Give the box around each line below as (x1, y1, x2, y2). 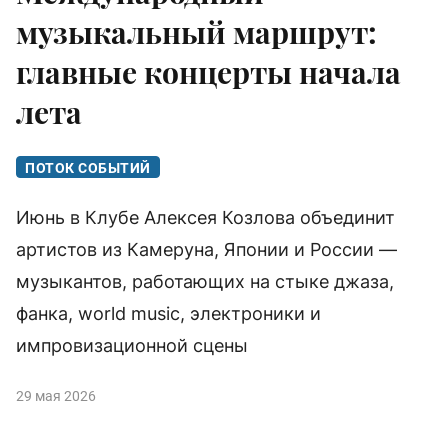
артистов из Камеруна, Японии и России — (16, 239, 397, 261)
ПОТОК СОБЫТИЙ (25, 160, 151, 177)
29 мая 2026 (16, 388, 96, 405)
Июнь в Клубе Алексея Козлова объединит (16, 207, 395, 229)
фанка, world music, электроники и (16, 303, 321, 325)
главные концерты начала (16, 52, 401, 93)
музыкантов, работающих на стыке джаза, (16, 271, 394, 293)
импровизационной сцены (16, 335, 248, 357)
